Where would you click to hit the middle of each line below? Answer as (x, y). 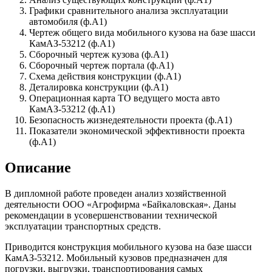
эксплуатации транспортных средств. (83, 226)
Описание (38, 168)
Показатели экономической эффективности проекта (137, 131)
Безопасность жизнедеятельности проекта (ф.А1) (131, 120)
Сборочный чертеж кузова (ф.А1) (99, 55)
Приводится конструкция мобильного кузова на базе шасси (128, 247)
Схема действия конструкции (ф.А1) (105, 76)
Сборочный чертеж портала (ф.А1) (101, 66)
